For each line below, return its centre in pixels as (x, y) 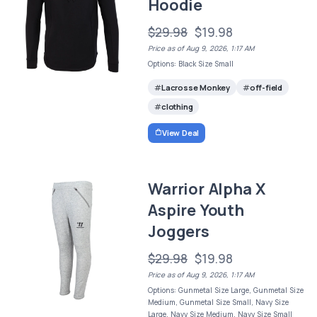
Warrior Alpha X (207, 189)
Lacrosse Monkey (195, 88)
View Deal (180, 132)
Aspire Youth (196, 210)
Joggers (179, 231)
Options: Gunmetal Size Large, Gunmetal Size (226, 290)
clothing (177, 107)
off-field (266, 88)
